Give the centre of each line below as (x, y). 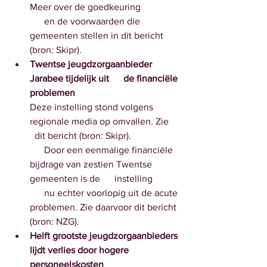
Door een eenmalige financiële (37, 150)
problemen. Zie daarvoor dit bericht (104, 207)
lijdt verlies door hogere (86, 250)
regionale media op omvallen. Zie (104, 121)
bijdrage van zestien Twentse (92, 164)
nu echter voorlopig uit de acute (37, 193)
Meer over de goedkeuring (85, 7)
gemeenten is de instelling (92, 178)
